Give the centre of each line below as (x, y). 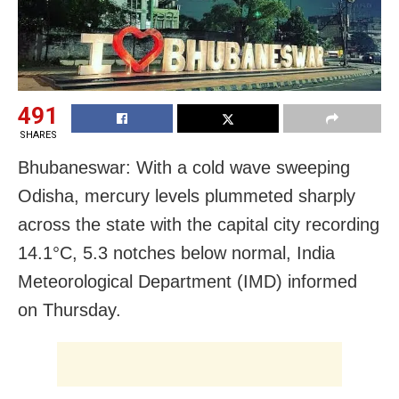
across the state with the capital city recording (199, 225)
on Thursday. (69, 310)
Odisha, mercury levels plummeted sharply (187, 196)
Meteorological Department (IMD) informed (187, 282)
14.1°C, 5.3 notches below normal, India (176, 253)
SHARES (38, 135)
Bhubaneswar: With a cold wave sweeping (184, 168)
